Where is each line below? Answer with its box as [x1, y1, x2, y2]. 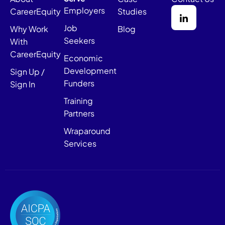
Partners [64, 108, 94, 119]
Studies [118, 6, 147, 17]
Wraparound [64, 126, 110, 136]
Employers [64, 5, 105, 16]
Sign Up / [10, 66, 45, 77]
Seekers [64, 35, 95, 46]
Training [64, 95, 93, 106]
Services [64, 138, 96, 149]
